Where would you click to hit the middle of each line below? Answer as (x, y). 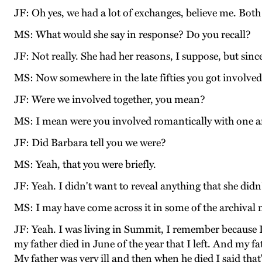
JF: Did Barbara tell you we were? (90, 143)
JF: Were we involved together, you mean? (110, 100)
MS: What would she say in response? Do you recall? (132, 35)
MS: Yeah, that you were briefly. (85, 165)
